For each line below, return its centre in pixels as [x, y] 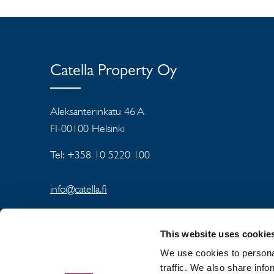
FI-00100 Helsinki [87, 128]
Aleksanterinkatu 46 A [97, 111]
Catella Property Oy [113, 72]
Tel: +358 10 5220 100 [100, 155]
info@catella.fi [79, 189]
